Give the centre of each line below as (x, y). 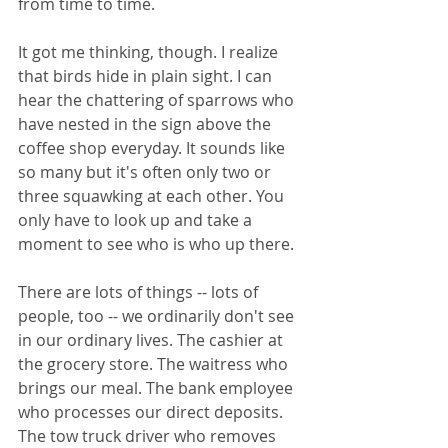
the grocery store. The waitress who (155, 364)
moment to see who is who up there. (158, 244)
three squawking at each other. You (153, 196)
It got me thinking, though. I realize (150, 52)
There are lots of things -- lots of (140, 292)
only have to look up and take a (137, 220)
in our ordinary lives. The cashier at (152, 340)
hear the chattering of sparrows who (158, 100)
